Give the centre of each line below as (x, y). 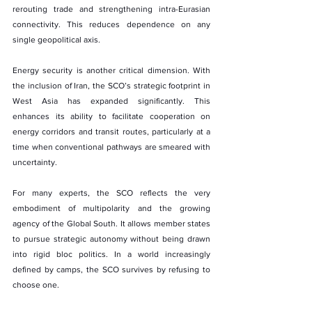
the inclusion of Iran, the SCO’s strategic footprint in (111, 85)
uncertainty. (35, 162)
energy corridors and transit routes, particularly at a (111, 131)
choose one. (36, 284)
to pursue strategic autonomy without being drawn (111, 239)
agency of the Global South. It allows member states (111, 223)
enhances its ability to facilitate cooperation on (111, 116)
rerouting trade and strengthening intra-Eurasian (111, 9)
